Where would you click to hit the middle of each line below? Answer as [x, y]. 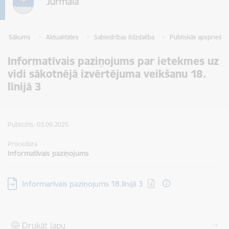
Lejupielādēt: [29, 182]
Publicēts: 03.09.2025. [39, 124]
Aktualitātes [62, 37]
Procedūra [22, 144]
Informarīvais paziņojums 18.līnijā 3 [83, 184]
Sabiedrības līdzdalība [124, 37]
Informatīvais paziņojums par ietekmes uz [113, 61]
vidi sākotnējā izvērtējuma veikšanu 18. [107, 74]
